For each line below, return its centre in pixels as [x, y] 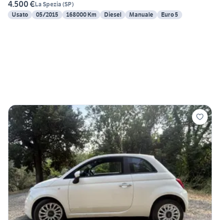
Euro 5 [170, 15]
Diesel [113, 15]
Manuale [141, 15]
